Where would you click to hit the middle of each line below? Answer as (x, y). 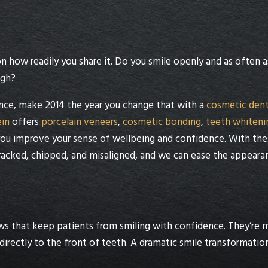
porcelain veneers (80, 122)
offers (25, 122)
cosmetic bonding (162, 122)
